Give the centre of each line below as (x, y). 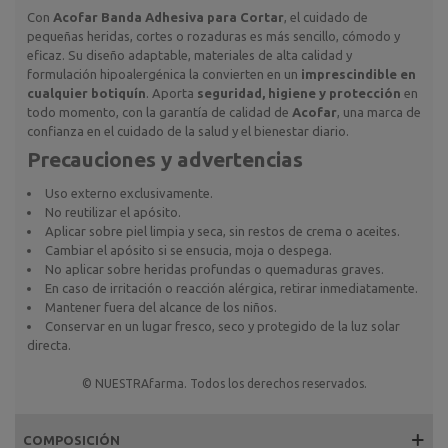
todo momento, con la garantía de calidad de (159, 111)
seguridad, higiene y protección (299, 92)
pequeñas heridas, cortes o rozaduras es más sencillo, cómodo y (213, 35)
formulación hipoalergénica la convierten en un (164, 73)
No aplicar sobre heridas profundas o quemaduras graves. (214, 268)
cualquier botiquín (86, 92)
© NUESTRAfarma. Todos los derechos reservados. (224, 383)
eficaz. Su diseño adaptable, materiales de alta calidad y (189, 54)
